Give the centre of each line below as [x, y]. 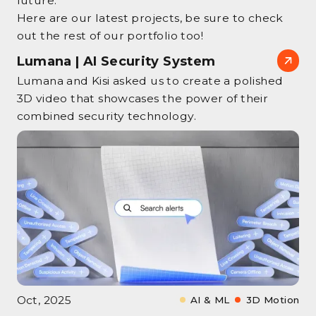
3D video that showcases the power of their [142, 98]
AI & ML [210, 300]
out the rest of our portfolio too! [110, 35]
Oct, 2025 [44, 300]
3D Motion [273, 300]
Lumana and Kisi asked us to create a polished [150, 80]
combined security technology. [107, 116]
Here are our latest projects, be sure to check [150, 18]
